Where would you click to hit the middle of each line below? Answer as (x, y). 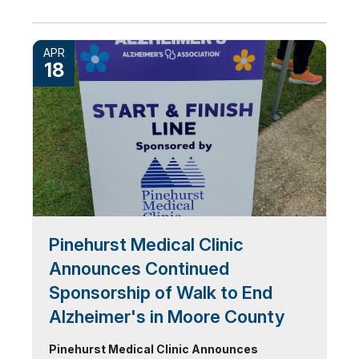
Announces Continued (139, 268)
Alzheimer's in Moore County (167, 317)
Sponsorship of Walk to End (161, 292)
